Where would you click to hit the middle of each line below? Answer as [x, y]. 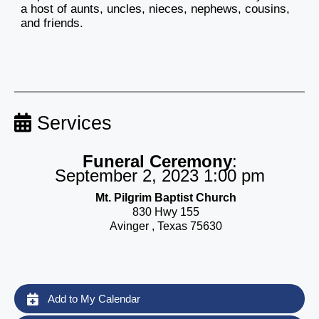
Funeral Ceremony [157, 161]
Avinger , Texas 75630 [166, 226]
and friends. [52, 23]
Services [72, 123]
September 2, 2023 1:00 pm [159, 175]
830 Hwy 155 [166, 211]
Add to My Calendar [93, 298]
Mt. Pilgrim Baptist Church [166, 197]
